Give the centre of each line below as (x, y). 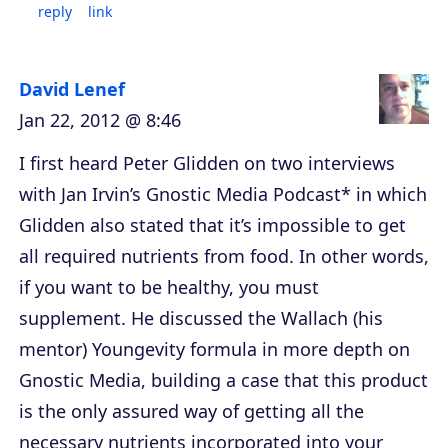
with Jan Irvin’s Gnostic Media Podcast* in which (223, 194)
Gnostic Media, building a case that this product (223, 380)
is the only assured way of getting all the (191, 411)
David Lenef (72, 89)
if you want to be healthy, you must (169, 287)
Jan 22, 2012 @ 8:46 (100, 120)
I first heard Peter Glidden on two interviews (207, 163)
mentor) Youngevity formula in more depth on (214, 349)
